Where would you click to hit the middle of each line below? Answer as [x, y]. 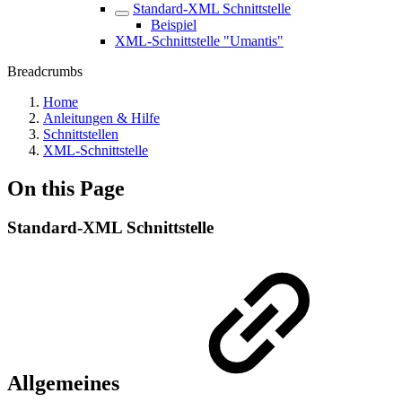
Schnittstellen [81, 134]
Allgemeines [66, 384]
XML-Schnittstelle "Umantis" [199, 40]
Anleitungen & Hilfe [101, 118]
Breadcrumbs [45, 71]
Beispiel [174, 24]
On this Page [66, 188]
